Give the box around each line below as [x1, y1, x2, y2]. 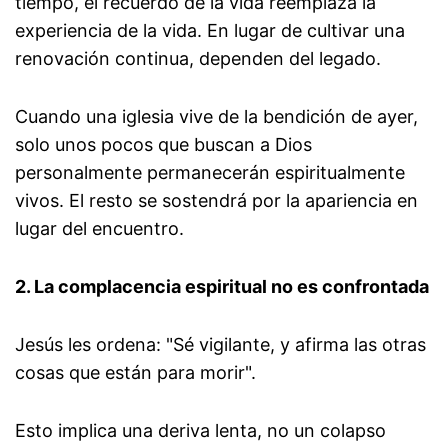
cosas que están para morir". [15, 362, 256, 384]
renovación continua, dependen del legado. [15, 48, 381, 70]
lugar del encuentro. [15, 218, 184, 240]
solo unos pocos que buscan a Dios [15, 134, 312, 156]
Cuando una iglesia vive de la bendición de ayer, [15, 106, 418, 128]
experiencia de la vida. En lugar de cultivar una [15, 20, 405, 42]
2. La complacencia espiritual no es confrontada [15, 276, 429, 298]
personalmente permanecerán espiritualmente [15, 162, 405, 184]
